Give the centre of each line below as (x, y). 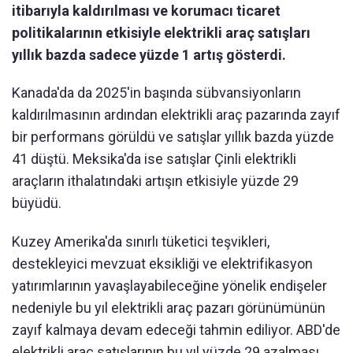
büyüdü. (37, 203)
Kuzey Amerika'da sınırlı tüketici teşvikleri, (141, 242)
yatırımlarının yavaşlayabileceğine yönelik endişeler (169, 286)
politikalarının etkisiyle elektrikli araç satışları (161, 33)
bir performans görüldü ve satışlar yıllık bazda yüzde (173, 137)
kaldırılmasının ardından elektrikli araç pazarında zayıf (176, 115)
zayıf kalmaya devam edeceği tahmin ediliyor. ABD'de (176, 330)
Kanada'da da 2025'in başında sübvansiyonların (156, 93)
